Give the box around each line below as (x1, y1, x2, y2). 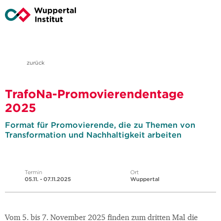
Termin (25, 169, 42, 176)
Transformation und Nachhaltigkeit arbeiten (5, 130, 182, 140)
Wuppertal (130, 176, 159, 183)
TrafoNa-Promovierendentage (5, 86, 184, 102)
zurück (25, 59, 44, 66)
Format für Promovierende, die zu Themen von (5, 120, 195, 130)
